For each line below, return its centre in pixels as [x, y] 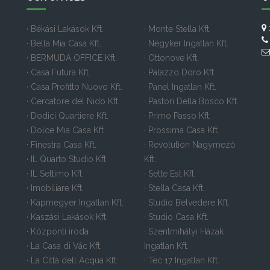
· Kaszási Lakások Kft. [67, 217]
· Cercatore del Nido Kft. [73, 101]
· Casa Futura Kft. [58, 72]
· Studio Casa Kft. [176, 217]
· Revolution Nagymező [190, 144]
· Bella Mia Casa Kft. [64, 43]
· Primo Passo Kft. [177, 115]
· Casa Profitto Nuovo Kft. [74, 86]
